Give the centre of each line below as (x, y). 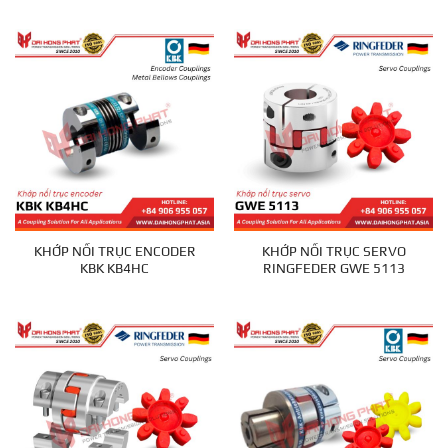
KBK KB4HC (114, 268)
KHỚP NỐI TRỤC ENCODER (114, 251)
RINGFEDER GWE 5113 (333, 268)
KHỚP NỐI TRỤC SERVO (333, 251)
